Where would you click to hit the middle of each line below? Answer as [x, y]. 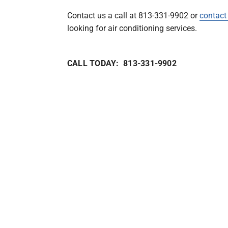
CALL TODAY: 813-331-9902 [122, 64]
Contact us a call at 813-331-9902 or [133, 16]
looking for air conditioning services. [132, 28]
